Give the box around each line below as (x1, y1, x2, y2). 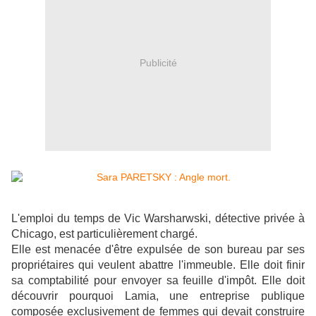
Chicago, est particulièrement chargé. (11, 228, 197, 241)
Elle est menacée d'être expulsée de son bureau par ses (11, 243, 305, 256)
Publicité (139, 56, 177, 68)
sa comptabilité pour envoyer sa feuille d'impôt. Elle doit (11, 274, 305, 287)
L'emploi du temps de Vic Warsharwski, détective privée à (11, 212, 305, 225)
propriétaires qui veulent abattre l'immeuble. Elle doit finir (11, 259, 305, 272)
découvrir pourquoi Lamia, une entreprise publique (11, 290, 305, 303)
